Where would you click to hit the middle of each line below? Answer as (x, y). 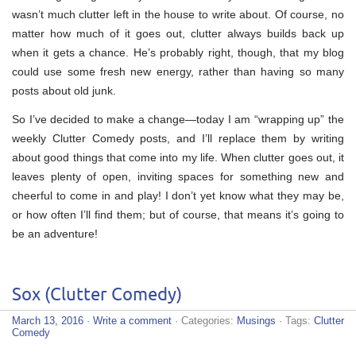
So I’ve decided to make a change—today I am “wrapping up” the (178, 119)
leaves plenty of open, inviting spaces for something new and (178, 176)
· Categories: (204, 320)
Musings (256, 320)
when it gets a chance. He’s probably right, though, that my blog (178, 52)
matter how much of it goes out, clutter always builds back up (178, 33)
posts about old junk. (64, 90)
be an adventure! (55, 233)
